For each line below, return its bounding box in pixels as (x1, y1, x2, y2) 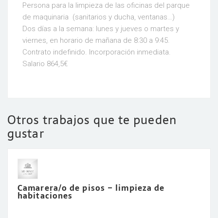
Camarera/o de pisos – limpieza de (18, 182, 165, 194)
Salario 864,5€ (22, 59, 68, 68)
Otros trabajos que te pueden (7, 110, 177, 129)
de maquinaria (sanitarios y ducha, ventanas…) (22, 13, 175, 21)
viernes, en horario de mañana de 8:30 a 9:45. (22, 36, 170, 45)
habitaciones (18, 189, 73, 202)
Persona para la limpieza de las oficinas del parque (22, 1, 190, 10)
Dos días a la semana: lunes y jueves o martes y (22, 24, 179, 33)
